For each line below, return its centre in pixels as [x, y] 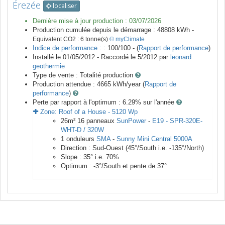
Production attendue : [65, 84]
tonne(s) [97, 39]
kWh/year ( [128, 84]
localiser [64, 6]
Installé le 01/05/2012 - [67, 57]
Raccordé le [119, 57]
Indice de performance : [68, 48]
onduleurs [80, 139]
